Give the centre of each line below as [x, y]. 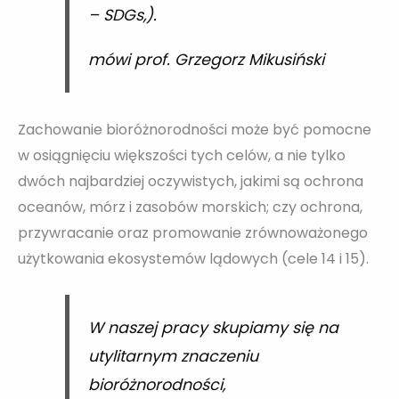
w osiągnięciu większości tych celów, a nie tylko [182, 155]
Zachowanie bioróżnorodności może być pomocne [195, 129]
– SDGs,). [122, 16]
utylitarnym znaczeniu [173, 357]
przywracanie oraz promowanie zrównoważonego [193, 232]
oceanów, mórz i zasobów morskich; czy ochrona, [190, 207]
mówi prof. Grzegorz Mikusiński [206, 60]
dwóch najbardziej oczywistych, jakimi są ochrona [191, 181]
